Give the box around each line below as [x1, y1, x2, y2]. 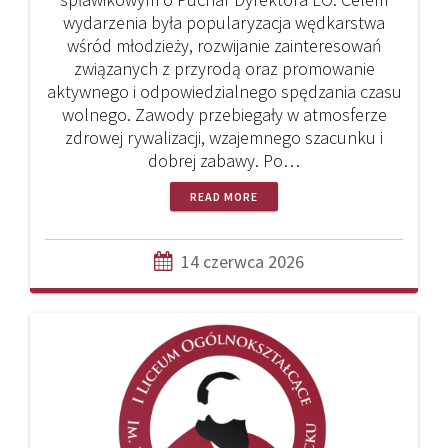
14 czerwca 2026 [181, 250, 304, 274]
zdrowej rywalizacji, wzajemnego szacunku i [65, 126, 383, 150]
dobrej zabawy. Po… [148, 149, 300, 173]
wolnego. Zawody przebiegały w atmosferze [61, 103, 387, 127]
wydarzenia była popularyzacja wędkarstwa [63, 11, 385, 35]
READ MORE [190, 189, 258, 205]
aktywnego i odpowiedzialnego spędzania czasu [46, 80, 402, 104]
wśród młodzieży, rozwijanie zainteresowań [66, 34, 382, 58]
